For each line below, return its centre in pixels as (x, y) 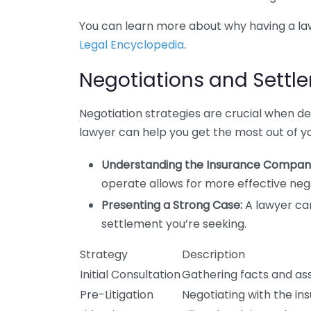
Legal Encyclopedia (132, 45)
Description (213, 254)
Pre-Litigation (117, 295)
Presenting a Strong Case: (172, 205)
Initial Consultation (130, 275)
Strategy (104, 254)
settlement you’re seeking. (174, 224)
